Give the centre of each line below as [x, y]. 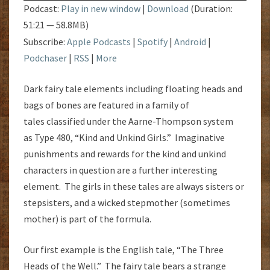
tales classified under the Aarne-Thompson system [128, 121]
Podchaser [45, 58]
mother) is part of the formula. [87, 218]
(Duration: [211, 8]
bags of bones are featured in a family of [106, 105]
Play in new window [101, 8]
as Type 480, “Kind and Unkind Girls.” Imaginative [124, 137]
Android [190, 41]
